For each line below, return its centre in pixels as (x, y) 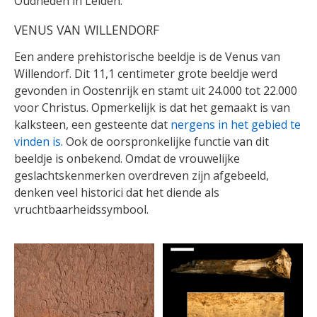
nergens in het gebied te (236, 124)
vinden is (38, 141)
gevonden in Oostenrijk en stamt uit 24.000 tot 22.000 (156, 90)
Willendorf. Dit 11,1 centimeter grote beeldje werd (146, 73)
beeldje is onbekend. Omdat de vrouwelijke (127, 158)
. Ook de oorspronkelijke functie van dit (165, 141)
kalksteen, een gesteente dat (92, 124)
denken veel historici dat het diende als (117, 192)
